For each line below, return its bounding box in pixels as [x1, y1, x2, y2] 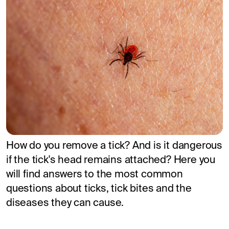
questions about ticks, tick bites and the [6, 184, 192, 194]
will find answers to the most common [6, 169, 183, 180]
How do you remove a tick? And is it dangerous [6, 141, 222, 151]
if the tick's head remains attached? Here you [6, 155, 215, 166]
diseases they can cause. [6, 198, 124, 209]
